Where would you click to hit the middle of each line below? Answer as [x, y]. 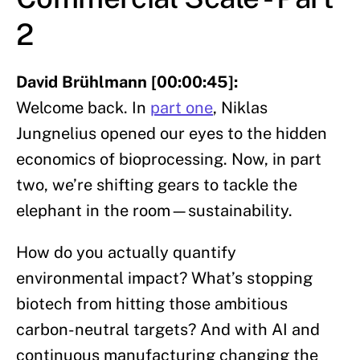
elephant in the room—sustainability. [154, 211]
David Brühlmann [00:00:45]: [127, 82]
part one [182, 108]
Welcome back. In [83, 108]
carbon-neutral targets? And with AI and [168, 330]
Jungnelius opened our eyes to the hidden [172, 134]
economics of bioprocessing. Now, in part [169, 160]
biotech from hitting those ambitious [152, 304]
